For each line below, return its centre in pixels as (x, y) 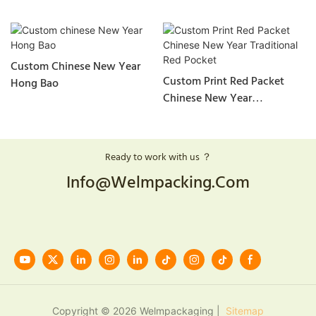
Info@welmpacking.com (158, 184)
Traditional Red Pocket (218, 116)
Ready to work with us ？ (158, 158)
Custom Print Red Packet (223, 82)
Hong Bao (35, 84)
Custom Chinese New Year (75, 67)
